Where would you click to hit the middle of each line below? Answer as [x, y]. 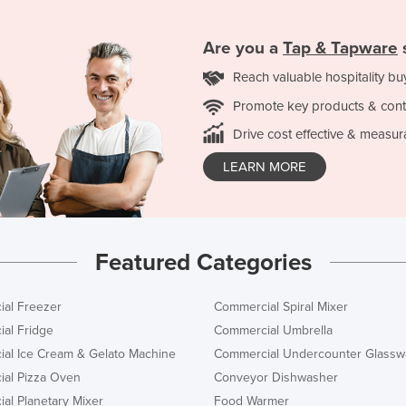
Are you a [243, 48]
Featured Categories [203, 262]
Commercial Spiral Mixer [281, 306]
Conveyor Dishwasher [276, 377]
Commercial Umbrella [273, 330]
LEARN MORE [265, 166]
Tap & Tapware [340, 48]
